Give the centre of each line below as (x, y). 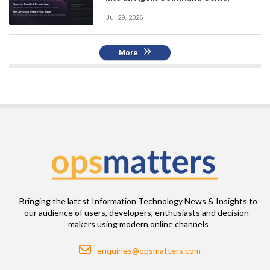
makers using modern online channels (138, 224)
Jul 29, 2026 (124, 18)
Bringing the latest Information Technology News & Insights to (138, 201)
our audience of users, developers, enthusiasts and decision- (138, 212)
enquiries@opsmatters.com (149, 250)
